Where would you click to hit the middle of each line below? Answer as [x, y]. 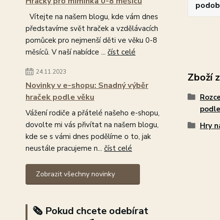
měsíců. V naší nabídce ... [67, 52]
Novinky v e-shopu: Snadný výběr [87, 85]
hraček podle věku [60, 97]
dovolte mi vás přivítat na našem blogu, [92, 125]
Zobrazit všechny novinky [75, 174]
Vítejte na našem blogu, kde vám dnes [92, 17]
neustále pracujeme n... [65, 148]
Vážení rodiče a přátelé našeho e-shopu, [95, 113]
